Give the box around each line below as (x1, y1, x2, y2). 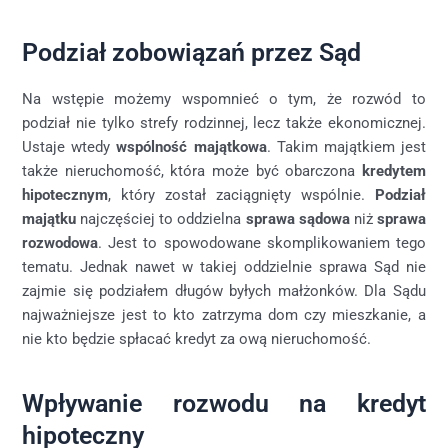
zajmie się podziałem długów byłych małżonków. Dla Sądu (22, 281, 426, 300)
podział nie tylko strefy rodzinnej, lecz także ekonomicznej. (22, 113, 426, 132)
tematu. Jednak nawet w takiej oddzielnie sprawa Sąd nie (22, 257, 426, 276)
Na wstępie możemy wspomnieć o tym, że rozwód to (22, 89, 426, 108)
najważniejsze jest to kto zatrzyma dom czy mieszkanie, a (22, 305, 426, 324)
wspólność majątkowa (116, 137, 267, 156)
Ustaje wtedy (22, 137, 117, 156)
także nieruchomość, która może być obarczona (22, 161, 362, 180)
